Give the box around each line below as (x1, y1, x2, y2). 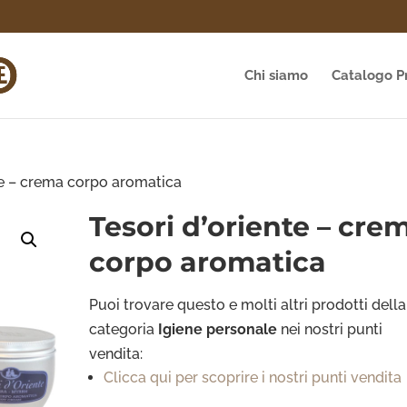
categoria (89, 321, 159, 338)
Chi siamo (243, 67, 308, 84)
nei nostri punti (281, 321, 383, 338)
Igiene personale (158, 321, 282, 338)
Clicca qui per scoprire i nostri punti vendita (104, 369, 402, 386)
